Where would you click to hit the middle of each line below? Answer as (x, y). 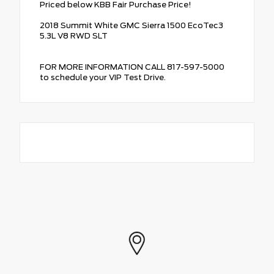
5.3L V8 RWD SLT (74, 35)
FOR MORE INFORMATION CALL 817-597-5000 (132, 67)
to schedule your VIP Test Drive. (103, 77)
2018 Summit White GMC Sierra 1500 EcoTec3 (131, 25)
